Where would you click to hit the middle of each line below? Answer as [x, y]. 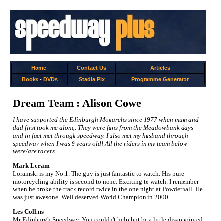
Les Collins [28, 211]
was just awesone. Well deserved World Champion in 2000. [91, 197]
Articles [160, 68]
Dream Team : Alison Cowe [77, 103]
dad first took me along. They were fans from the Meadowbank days [103, 128]
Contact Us [92, 68]
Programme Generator [160, 79]
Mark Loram [31, 166]
